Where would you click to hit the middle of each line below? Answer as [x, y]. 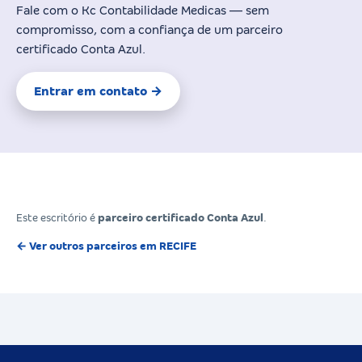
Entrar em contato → [98, 91]
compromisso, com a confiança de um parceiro [149, 29]
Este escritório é [57, 217]
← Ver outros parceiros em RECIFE [106, 246]
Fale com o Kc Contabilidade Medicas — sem [143, 10]
